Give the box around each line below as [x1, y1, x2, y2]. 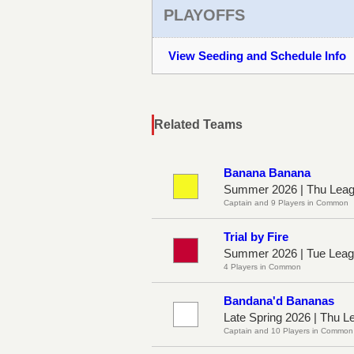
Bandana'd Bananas [224, 293, 334, 307]
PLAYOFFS [164, 6, 245, 24]
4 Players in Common [224, 262, 301, 271]
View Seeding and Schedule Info [168, 48, 346, 62]
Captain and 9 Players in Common [224, 198, 348, 207]
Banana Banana [224, 165, 311, 179]
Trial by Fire [224, 229, 288, 243]
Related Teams [154, 117, 243, 131]
